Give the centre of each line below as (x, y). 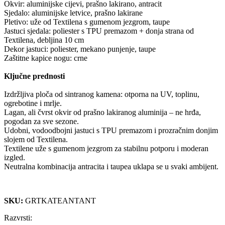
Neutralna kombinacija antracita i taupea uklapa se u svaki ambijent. (111, 166)
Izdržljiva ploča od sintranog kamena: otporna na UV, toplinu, (102, 94)
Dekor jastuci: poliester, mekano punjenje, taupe (80, 49)
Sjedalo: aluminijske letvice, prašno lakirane (73, 13)
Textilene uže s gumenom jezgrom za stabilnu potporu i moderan (106, 148)
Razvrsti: (18, 217)
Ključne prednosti (34, 76)
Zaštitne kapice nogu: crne (46, 58)
